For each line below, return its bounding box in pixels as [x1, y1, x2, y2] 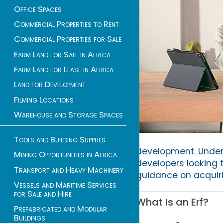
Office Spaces [14, 3, 62, 15]
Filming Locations [14, 94, 74, 106]
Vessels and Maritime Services [14, 179, 116, 191]
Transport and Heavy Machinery [14, 164, 123, 176]
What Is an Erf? [135, 195, 209, 209]
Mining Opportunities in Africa [14, 149, 117, 161]
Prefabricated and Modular [14, 203, 107, 215]
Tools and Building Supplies [14, 133, 106, 145]
